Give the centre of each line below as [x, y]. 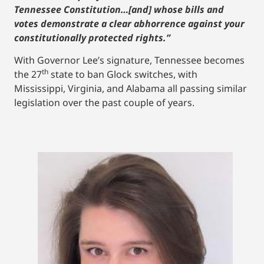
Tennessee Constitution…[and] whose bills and [119, 9]
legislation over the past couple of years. [105, 103]
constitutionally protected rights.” [92, 37]
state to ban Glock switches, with [123, 75]
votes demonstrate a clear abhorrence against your [129, 23]
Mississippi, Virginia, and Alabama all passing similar [131, 89]
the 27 [28, 75]
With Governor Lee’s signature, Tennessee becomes [129, 60]
